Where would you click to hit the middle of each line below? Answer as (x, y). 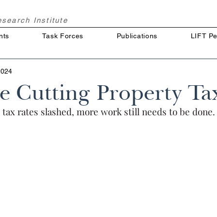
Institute (50, 20)
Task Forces (63, 36)
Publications (137, 36)
